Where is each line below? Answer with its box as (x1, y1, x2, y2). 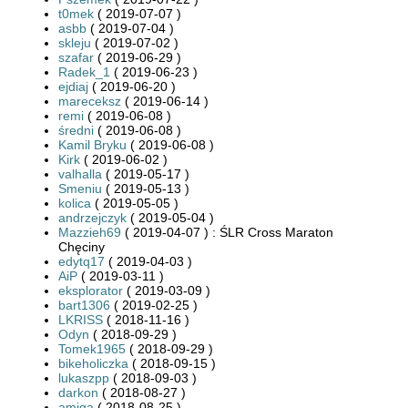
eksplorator (58, 282, 123, 298)
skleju (58, 35, 91, 50)
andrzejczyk (58, 209, 127, 225)
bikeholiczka (58, 355, 128, 371)
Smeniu (58, 180, 102, 196)
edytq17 (58, 253, 105, 269)
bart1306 (58, 297, 110, 312)
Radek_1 (58, 64, 110, 79)
